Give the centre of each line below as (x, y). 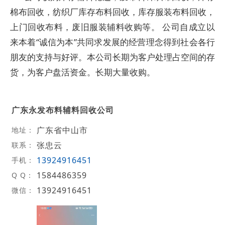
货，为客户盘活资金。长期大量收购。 (83, 72)
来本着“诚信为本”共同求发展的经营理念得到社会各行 (113, 42)
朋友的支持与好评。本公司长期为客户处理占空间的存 (113, 57)
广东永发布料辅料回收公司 (63, 110)
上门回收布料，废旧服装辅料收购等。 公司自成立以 (113, 27)
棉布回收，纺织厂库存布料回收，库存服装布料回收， (113, 12)
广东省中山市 (62, 130)
